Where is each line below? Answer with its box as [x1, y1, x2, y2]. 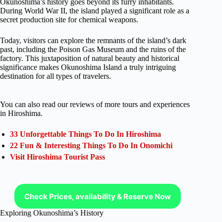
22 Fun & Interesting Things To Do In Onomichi [10, 141, 172, 150]
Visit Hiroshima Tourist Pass [10, 153, 105, 162]
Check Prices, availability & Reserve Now [24, 191, 171, 201]
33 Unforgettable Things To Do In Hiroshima [10, 130, 161, 139]
